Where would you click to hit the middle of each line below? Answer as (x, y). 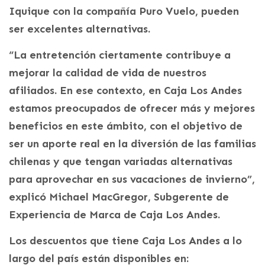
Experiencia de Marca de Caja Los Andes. (114, 214)
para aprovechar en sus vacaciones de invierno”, (132, 179)
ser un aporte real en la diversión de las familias (132, 143)
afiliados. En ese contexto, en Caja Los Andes (125, 90)
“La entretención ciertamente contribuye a (120, 55)
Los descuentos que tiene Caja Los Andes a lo (125, 240)
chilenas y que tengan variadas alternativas (121, 161)
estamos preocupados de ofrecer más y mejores (132, 108)
